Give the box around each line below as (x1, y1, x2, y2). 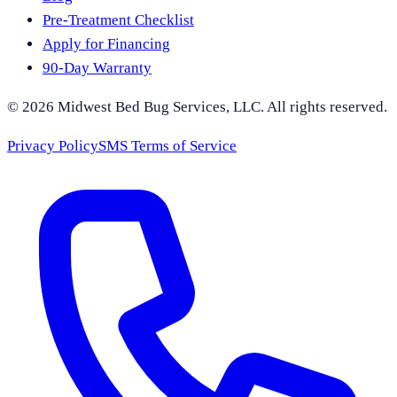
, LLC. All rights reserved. (226, 97, 387, 115)
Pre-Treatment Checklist (43, 11, 194, 28)
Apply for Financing (43, 35, 170, 52)
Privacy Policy (7, 136, 98, 154)
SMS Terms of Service (98, 136, 237, 154)
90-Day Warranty (43, 58, 152, 76)
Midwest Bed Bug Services (58, 97, 226, 115)
